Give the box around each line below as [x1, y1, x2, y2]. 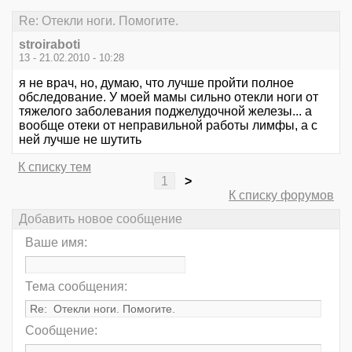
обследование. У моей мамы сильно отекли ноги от [19, 90, 318, 104]
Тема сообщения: [25, 280, 127, 294]
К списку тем [18, 159, 91, 174]
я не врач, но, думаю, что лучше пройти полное [19, 75, 294, 90]
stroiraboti [19, 37, 80, 51]
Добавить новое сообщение [19, 212, 182, 226]
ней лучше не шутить [19, 132, 141, 146]
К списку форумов [229, 188, 334, 202]
